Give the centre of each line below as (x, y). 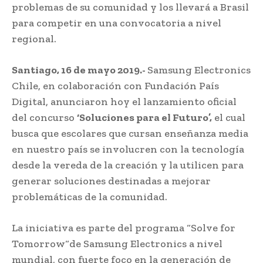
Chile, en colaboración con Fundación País (115, 85)
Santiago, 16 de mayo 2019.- (80, 70)
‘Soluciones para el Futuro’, (144, 117)
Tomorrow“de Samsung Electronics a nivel (117, 243)
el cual (229, 117)
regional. (34, 38)
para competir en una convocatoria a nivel (117, 23)
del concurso (44, 117)
